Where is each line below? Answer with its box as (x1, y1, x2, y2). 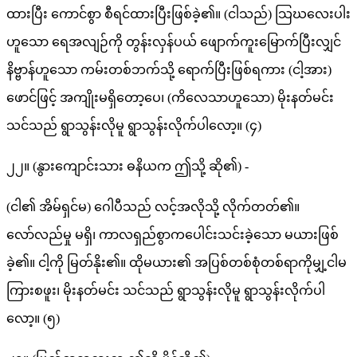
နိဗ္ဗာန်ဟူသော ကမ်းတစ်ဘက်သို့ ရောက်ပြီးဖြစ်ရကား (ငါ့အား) (6, 63, 331, 77)
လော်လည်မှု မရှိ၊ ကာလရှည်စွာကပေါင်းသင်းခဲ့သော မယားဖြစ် (6, 228, 339, 242)
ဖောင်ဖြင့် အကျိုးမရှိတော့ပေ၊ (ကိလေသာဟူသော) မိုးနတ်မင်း (6, 91, 334, 105)
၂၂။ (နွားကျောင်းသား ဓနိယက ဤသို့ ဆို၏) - (6, 159, 249, 174)
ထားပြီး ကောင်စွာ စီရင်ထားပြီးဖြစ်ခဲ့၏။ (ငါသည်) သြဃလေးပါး (6, 7, 351, 22)
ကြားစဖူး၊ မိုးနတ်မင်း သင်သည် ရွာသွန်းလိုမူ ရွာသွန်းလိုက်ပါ (6, 284, 325, 298)
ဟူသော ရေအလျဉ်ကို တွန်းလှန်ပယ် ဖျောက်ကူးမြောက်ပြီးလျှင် (6, 35, 341, 49)
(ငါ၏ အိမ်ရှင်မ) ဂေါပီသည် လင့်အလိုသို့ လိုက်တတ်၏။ (6, 200, 300, 214)
